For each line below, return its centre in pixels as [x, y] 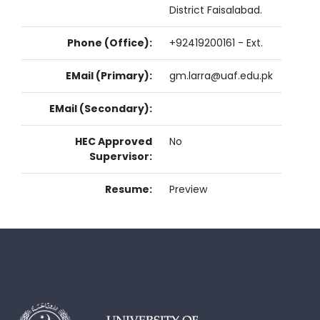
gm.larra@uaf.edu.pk [221, 76]
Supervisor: [121, 156]
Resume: [129, 189]
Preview [188, 189]
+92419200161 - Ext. [216, 43]
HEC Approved [114, 141]
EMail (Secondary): [101, 109]
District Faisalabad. [216, 10]
